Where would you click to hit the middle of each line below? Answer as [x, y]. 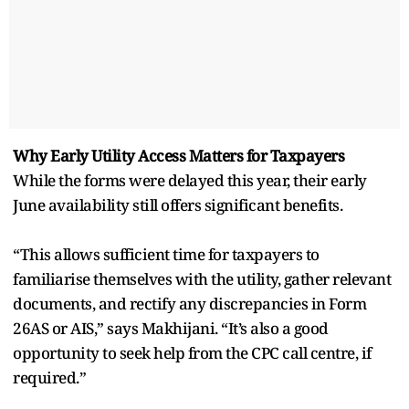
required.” [49, 377]
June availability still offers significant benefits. [178, 204]
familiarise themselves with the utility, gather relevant [202, 278]
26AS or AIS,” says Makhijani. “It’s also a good [171, 328]
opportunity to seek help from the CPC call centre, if [192, 352]
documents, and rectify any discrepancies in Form [189, 303]
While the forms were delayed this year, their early [190, 180]
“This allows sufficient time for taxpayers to [166, 254]
